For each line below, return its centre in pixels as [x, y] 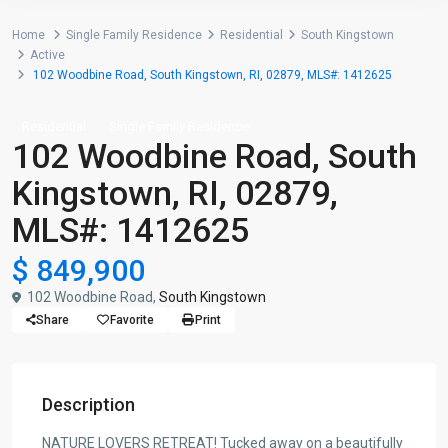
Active [47, 55]
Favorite [132, 320]
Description [88, 404]
